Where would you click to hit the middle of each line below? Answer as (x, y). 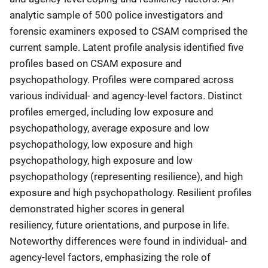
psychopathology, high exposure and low (101, 160)
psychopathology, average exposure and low (109, 128)
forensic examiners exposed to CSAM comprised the (129, 31)
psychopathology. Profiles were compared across (122, 79)
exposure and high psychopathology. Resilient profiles (131, 192)
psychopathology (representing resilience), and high (126, 176)
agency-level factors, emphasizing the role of (110, 257)
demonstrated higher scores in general (97, 208)
